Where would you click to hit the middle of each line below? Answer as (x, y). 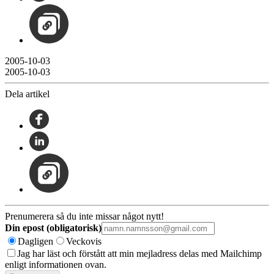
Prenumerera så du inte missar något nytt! (84, 216)
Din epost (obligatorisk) (53, 228)
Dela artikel (27, 94)
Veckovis (84, 241)
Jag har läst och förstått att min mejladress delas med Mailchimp (139, 253)
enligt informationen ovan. (56, 264)
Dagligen (35, 241)
